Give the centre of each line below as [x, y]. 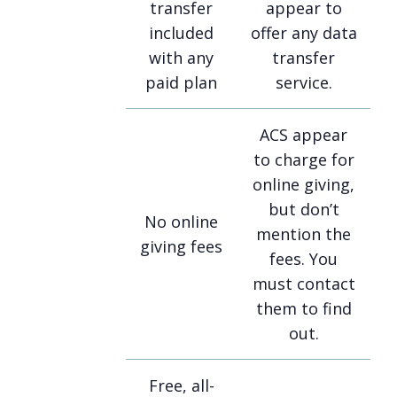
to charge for [304, 160]
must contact [304, 284]
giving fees [181, 247]
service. [304, 83]
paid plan [181, 83]
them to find [304, 309]
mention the [304, 234]
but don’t [304, 210]
